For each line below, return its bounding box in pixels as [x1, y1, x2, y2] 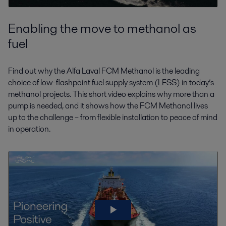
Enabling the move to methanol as [8, 19, 196, 37]
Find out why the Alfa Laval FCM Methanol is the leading [8, 65, 200, 77]
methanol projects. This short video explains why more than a [8, 88, 214, 100]
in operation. [8, 123, 50, 135]
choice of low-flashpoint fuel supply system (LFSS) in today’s [8, 77, 214, 89]
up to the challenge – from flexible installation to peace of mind [8, 111, 217, 124]
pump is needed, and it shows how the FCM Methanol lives [8, 100, 208, 112]
